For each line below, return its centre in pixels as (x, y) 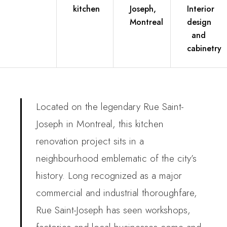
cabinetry (204, 49)
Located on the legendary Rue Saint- (110, 107)
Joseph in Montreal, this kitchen (100, 124)
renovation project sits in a (90, 141)
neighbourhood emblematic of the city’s (116, 159)
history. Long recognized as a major (109, 176)
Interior (200, 9)
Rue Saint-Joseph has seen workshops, (113, 210)
